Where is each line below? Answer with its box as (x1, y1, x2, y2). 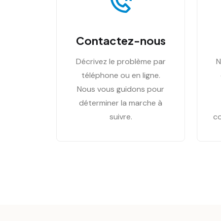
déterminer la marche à (79, 98, 162, 108)
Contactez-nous (75, 34, 166, 47)
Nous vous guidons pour (77, 84, 164, 94)
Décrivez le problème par (75, 56, 166, 67)
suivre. (109, 111, 132, 122)
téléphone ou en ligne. (81, 70, 160, 80)
